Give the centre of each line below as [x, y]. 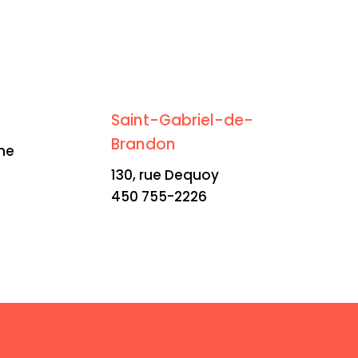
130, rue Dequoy [165, 175]
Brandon [144, 144]
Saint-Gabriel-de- [183, 120]
